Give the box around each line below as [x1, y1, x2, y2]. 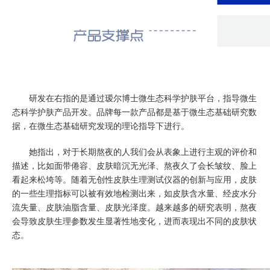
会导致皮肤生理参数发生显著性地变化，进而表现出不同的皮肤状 [12, 216, 257, 226]
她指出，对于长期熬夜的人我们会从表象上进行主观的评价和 [12, 147, 257, 157]
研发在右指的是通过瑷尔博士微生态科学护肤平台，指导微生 [12, 93, 257, 103]
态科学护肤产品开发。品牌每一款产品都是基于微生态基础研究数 [12, 107, 257, 117]
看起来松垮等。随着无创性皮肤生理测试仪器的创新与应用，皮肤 [12, 175, 257, 184]
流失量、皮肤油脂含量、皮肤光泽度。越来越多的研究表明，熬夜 [12, 202, 257, 212]
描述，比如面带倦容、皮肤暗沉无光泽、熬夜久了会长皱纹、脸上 [12, 161, 257, 171]
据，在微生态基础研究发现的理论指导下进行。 [12, 121, 189, 131]
